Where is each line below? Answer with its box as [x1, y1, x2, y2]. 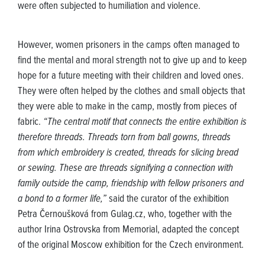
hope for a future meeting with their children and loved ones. [18, 70, 244, 83]
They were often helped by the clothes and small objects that [18, 85, 245, 99]
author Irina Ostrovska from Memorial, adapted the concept [18, 224, 239, 237]
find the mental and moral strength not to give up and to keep [18, 54, 247, 68]
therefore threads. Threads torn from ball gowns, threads [18, 131, 231, 145]
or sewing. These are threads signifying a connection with [18, 162, 233, 176]
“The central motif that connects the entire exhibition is [43, 116, 247, 130]
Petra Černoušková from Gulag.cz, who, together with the [18, 208, 232, 222]
